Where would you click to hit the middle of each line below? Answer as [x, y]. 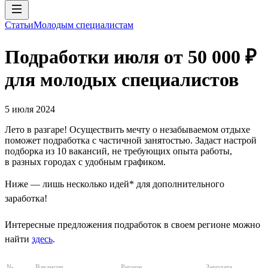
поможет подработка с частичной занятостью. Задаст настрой [131, 140]
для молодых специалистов [122, 80]
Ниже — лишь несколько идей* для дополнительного [115, 184]
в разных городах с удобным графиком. [85, 162]
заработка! [26, 198]
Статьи [19, 25]
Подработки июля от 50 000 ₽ [131, 57]
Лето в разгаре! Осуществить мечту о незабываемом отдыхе [127, 129]
